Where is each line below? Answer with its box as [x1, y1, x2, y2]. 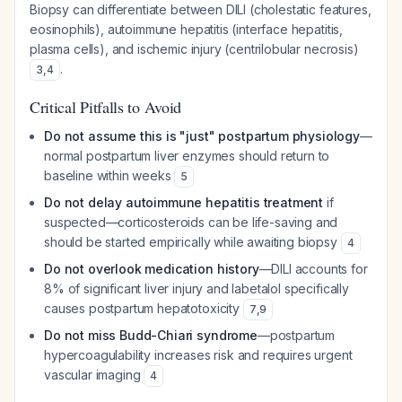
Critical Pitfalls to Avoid [30, 96, 182, 118]
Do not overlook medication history [44, 261, 259, 276]
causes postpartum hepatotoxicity [44, 301, 243, 316]
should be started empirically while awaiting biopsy [44, 234, 341, 249]
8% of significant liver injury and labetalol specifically [44, 281, 349, 296]
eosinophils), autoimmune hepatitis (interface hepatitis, [30, 22, 344, 37]
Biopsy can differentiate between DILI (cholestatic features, [30, 2, 371, 17]
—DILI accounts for [258, 261, 368, 276]
